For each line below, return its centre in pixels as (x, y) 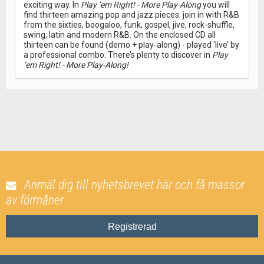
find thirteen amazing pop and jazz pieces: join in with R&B (131, 15)
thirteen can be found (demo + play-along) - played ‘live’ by (131, 45)
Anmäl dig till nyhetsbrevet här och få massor (134, 185)
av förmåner (35, 200)
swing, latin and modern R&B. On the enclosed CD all (120, 35)
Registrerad (132, 226)
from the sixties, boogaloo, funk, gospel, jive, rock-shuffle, (129, 25)
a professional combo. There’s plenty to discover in (118, 55)
